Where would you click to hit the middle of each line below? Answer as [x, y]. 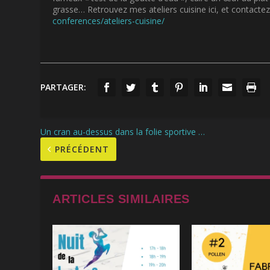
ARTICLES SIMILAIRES [121, 199]
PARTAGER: [64, 87]
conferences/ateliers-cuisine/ [109, 20]
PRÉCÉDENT [82, 149]
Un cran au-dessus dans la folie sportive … [123, 132]
